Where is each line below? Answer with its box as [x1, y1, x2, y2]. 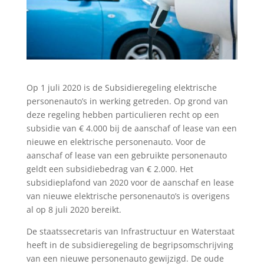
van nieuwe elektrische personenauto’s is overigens [26, 190, 230, 202]
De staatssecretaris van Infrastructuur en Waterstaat [26, 225, 235, 237]
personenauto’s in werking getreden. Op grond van [26, 95, 228, 107]
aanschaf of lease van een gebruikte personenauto [26, 149, 227, 161]
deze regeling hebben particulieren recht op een [26, 108, 219, 120]
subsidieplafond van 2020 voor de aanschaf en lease [26, 176, 234, 188]
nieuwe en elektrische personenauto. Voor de [26, 136, 206, 147]
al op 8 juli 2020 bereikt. [26, 203, 121, 215]
